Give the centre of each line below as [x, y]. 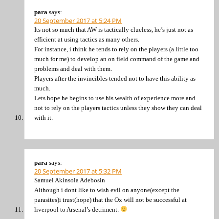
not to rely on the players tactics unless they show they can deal [118, 108]
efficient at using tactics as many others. [87, 40]
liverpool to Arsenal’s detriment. [77, 209]
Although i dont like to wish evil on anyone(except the [107, 190]
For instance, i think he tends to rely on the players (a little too [116, 49]
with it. [44, 118]
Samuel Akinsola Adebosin [70, 180]
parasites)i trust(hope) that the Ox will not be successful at [110, 199]
